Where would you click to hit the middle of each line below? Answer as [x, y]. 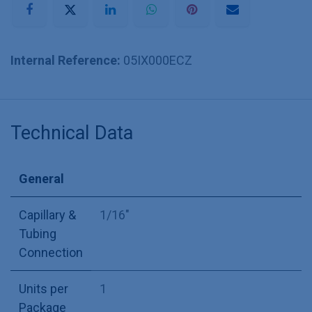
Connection [51, 252]
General [41, 178]
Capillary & [47, 214]
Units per [44, 288]
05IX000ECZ [158, 60]
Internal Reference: [67, 60]
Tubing [38, 233]
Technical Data [72, 133]
